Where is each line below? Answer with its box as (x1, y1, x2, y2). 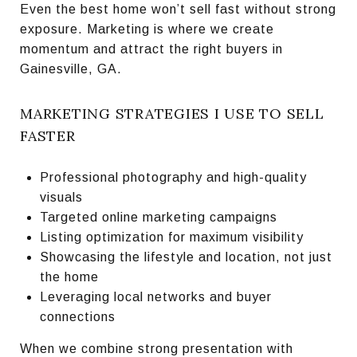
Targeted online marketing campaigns (39, 210, 277, 224)
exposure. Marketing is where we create (20, 22, 274, 36)
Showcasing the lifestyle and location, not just (39, 249, 332, 264)
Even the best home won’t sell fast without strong (20, 2, 336, 16)
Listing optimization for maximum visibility (39, 229, 304, 244)
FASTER (20, 126, 76, 145)
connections (39, 309, 116, 324)
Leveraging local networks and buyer (39, 289, 272, 304)
